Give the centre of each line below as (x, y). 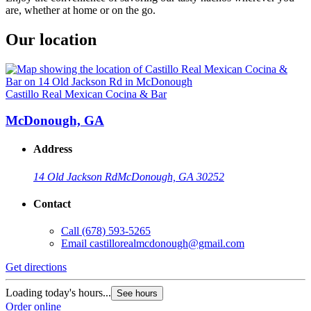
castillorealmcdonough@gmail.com (167, 244)
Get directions (36, 267)
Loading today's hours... (58, 293)
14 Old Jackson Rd (75, 176)
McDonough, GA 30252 (171, 176)
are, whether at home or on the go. (81, 10)
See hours (137, 294)
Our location (51, 39)
